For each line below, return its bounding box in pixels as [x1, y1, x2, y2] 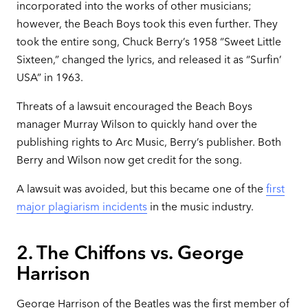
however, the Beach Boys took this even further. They [16, 17, 278, 31]
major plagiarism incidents [16, 199, 147, 213]
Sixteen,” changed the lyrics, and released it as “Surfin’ [16, 53, 282, 67]
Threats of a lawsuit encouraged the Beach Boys [16, 99, 252, 113]
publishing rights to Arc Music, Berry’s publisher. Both [16, 135, 281, 148]
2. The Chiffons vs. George [16, 241, 244, 264]
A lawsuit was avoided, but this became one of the [16, 181, 266, 195]
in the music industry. [146, 199, 254, 213]
